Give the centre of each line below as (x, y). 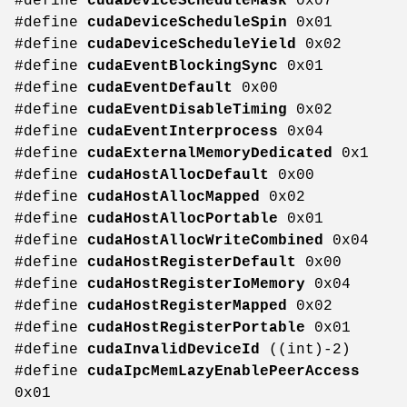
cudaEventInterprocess (183, 132)
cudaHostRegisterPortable (196, 328)
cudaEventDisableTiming (187, 110)
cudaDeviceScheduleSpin (187, 23)
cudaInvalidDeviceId (174, 350)
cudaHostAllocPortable (183, 219)
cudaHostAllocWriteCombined (205, 241)
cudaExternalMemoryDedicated (210, 154)
